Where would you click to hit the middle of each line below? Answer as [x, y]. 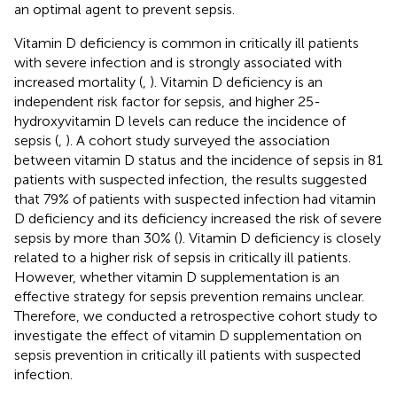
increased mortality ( [78, 82]
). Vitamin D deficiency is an [236, 82]
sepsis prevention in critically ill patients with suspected [187, 354]
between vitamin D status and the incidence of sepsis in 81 [198, 160]
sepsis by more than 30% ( [96, 237]
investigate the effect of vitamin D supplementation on [188, 335]
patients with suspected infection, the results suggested [191, 179]
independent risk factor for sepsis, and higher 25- [167, 101]
